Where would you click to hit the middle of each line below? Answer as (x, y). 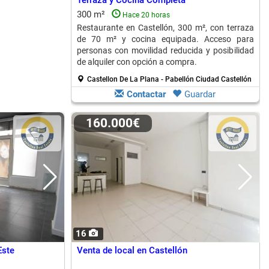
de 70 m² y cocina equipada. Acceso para (165, 39)
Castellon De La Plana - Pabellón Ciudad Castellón (169, 79)
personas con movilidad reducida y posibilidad (165, 50)
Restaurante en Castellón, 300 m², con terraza (165, 28)
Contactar (146, 94)
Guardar (200, 94)
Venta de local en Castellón (132, 250)
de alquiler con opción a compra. (137, 62)
